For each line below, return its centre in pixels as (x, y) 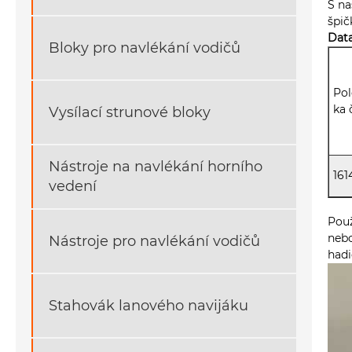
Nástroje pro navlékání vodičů (154, 241)
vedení (73, 187)
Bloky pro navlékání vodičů (145, 48)
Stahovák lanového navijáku (148, 305)
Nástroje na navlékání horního (156, 167)
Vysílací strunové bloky (130, 112)
